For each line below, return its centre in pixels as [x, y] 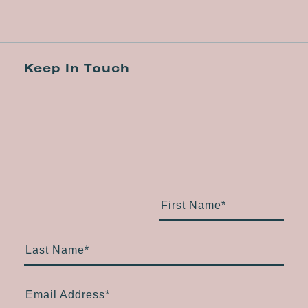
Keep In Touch [77, 67]
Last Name [55, 250]
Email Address [65, 294]
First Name [191, 205]
